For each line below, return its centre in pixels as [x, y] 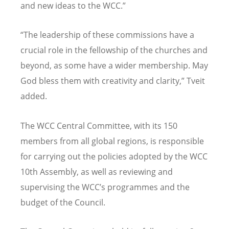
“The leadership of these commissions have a [107, 35]
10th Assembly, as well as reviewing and [97, 171]
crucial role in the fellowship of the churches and [114, 50]
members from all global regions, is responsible [112, 141]
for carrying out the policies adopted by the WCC [114, 156]
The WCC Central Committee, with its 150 [99, 125]
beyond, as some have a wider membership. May [114, 66]
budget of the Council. [63, 202]
